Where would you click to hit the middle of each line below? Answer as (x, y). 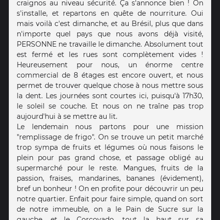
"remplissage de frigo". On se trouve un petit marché (110, 137)
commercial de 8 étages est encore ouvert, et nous (110, 75)
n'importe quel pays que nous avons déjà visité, (110, 34)
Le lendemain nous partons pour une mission (110, 126)
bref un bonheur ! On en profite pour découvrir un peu (110, 188)
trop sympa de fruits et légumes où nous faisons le (110, 147)
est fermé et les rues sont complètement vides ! (110, 54)
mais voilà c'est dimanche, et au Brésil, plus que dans (110, 23)
